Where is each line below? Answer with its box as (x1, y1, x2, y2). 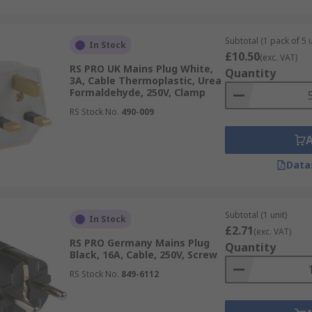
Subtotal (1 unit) (224, 209, 287, 221)
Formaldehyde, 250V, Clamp (69, 86, 205, 99)
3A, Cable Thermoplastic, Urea (69, 74, 221, 87)
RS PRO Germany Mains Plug (69, 236, 210, 249)
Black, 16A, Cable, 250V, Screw (69, 248, 217, 261)
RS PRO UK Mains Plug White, (69, 62, 213, 75)
